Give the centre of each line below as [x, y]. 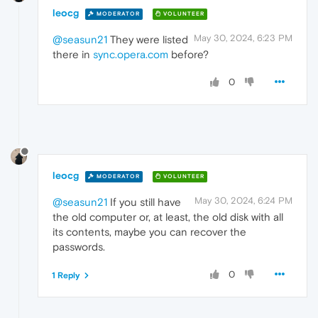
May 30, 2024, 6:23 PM [243, 38]
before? [188, 55]
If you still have [144, 202]
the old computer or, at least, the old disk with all [168, 217]
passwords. [79, 247]
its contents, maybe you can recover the [149, 232]
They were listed [148, 40]
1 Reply [66, 276]
